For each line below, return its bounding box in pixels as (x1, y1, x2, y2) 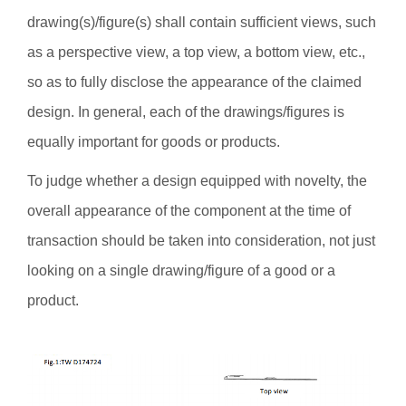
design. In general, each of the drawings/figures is (27, 104, 344, 120)
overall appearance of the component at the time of (27, 203, 351, 218)
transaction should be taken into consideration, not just (27, 233, 375, 248)
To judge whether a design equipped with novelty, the (27, 173, 367, 188)
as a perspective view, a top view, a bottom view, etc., (27, 44, 365, 60)
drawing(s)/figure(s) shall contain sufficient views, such (27, 14, 376, 30)
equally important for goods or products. (27, 134, 313, 150)
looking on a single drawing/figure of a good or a (27, 263, 335, 278)
